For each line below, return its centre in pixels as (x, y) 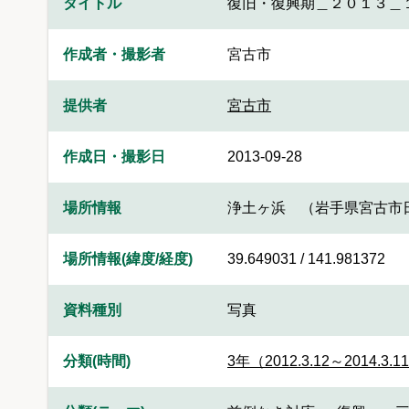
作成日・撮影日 (114, 157)
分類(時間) (97, 361)
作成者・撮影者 (114, 54)
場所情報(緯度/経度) (128, 259)
